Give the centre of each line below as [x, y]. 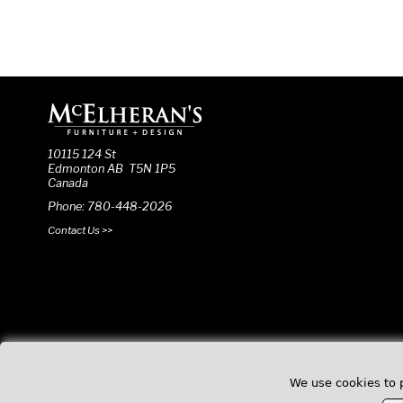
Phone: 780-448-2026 [109, 206]
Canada [67, 183]
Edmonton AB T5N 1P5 [111, 169]
